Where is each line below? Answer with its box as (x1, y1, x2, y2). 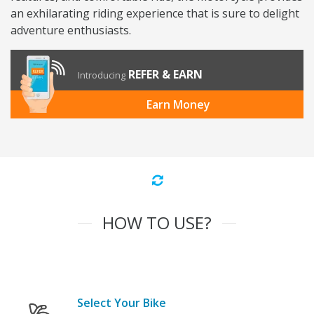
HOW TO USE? (102, 211, 212, 235)
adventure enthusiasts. (11, 22, 131, 39)
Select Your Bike (77, 295, 166, 311)
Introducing (78, 69, 125, 82)
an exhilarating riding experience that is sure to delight (11, 6, 299, 22)
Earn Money (146, 97, 210, 113)
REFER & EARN (128, 67, 203, 83)
